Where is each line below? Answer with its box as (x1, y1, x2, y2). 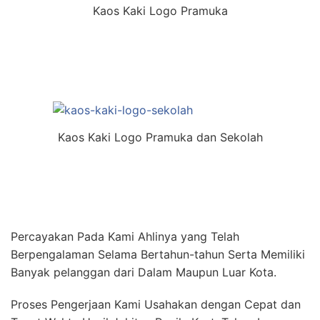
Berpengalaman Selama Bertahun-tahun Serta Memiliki (11, 246, 305, 261)
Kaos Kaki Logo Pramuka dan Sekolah (57, 129, 263, 144)
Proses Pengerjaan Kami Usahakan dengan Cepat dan (11, 296, 301, 311)
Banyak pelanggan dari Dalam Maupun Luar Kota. (11, 264, 276, 279)
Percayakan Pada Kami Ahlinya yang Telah (11, 229, 239, 244)
